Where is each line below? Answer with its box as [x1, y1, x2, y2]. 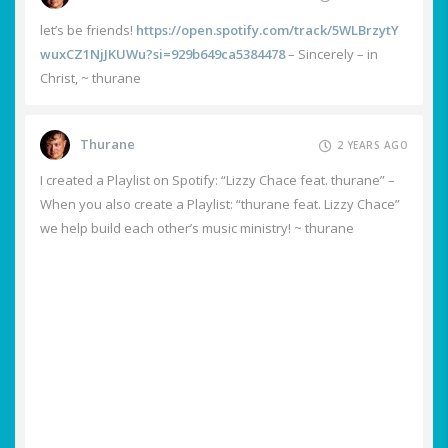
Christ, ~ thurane [40, 68, 141, 87]
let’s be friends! [40, 20, 136, 39]
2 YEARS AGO [336, 137, 408, 152]
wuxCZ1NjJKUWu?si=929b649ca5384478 [40, 44, 285, 63]
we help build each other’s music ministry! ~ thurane [40, 218, 354, 237]
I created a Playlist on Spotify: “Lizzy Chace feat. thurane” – [40, 170, 395, 189]
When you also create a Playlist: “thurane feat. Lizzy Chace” [40, 194, 400, 213]
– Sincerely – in [285, 44, 378, 63]
